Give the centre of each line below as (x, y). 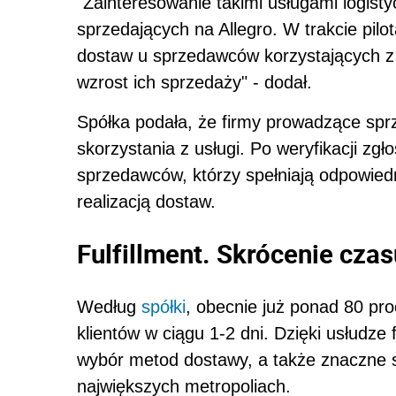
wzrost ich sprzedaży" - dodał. (194, 82)
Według (109, 307)
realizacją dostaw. (146, 201)
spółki (164, 307)
